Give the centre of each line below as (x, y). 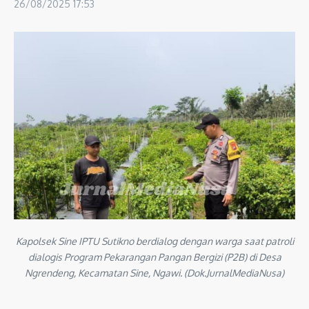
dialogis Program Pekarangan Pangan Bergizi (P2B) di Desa (154, 257)
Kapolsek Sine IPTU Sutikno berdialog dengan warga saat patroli (154, 241)
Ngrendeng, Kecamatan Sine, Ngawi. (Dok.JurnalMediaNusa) (154, 272)
